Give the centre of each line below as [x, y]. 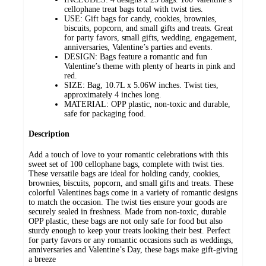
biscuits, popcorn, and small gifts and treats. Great [148, 28]
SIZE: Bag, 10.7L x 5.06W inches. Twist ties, [141, 85]
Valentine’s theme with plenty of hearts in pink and [150, 66]
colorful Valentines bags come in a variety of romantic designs [133, 193]
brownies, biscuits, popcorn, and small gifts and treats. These [131, 183]
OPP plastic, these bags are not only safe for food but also [126, 221]
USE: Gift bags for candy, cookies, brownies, [140, 18]
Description [49, 134]
